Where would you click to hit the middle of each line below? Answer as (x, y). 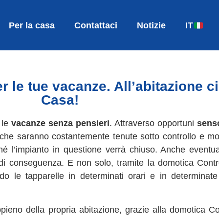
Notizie (152, 25)
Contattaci (96, 25)
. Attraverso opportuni (153, 123)
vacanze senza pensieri (60, 123)
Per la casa (32, 25)
